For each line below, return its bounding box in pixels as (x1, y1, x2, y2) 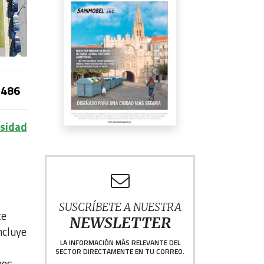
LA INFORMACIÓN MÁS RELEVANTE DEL (60, 237, 180, 249)
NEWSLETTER (69, 214, 171, 233)
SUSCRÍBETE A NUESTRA (58, 200, 181, 214)
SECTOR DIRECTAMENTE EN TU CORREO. (55, 246, 184, 258)
